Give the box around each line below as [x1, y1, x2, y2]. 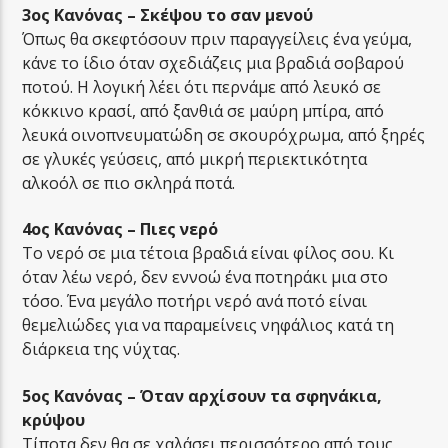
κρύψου [22, 408, 86, 431]
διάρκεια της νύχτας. [22, 338, 181, 361]
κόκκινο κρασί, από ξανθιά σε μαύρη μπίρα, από [22, 99, 385, 122]
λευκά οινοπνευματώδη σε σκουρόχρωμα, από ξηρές [22, 123, 426, 146]
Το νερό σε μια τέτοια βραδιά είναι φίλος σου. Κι [22, 242, 395, 265]
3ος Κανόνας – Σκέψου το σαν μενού [22, 3, 314, 26]
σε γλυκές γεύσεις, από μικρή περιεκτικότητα [22, 147, 368, 170]
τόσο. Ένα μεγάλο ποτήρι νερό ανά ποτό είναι [22, 290, 368, 313]
